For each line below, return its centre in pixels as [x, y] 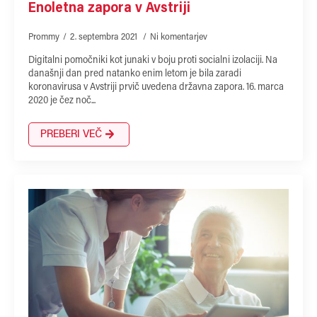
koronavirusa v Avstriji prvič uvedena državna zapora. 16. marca [156, 87]
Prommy [44, 37]
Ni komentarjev [179, 37]
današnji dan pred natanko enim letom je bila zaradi [135, 74]
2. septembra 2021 [105, 37]
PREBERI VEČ [71, 134]
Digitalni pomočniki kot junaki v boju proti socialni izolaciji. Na [153, 60]
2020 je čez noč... [62, 101]
